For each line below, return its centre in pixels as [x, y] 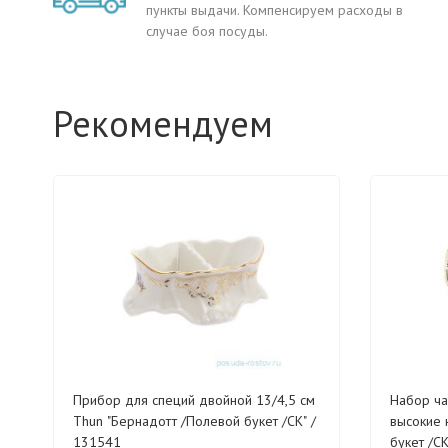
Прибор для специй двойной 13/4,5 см [194, 400]
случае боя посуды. [207, 31]
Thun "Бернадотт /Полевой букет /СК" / [194, 421]
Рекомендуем [163, 123]
